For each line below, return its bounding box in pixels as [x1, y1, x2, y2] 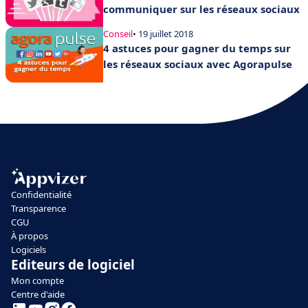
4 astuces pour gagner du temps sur [103, 41, 291, 56]
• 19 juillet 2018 [133, 27, 193, 41]
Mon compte [11, 274, 64, 287]
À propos [11, 229, 48, 242]
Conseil [103, 27, 133, 41]
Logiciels [11, 243, 46, 256]
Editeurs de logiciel [11, 255, 135, 274]
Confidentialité [11, 188, 71, 201]
